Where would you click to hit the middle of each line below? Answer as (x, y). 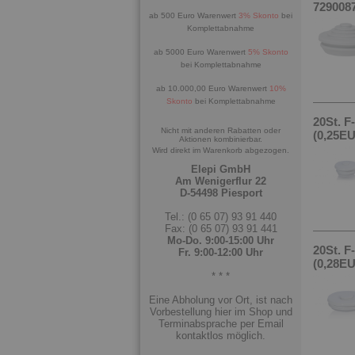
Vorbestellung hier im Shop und (221, 312)
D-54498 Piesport (221, 193)
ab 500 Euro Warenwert (194, 15)
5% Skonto (268, 52)
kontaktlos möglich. (221, 336)
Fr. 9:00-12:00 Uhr (221, 252)
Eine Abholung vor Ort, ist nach (221, 300)
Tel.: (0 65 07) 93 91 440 (221, 217)
